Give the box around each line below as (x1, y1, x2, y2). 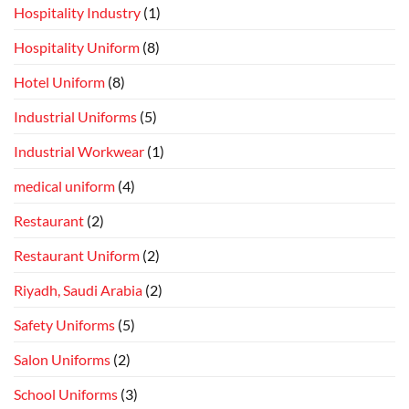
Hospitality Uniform (14, 37, 140, 56)
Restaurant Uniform (14, 246, 140, 264)
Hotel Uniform (14, 72, 105, 90)
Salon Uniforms (14, 350, 110, 368)
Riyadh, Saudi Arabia (14, 280, 142, 299)
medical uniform (14, 176, 115, 194)
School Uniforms (14, 384, 118, 403)
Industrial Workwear (14, 142, 144, 160)
